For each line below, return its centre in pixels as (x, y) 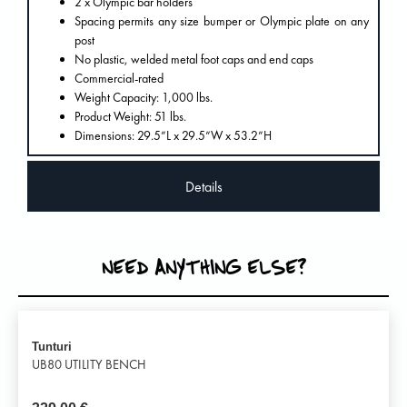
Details (203, 187)
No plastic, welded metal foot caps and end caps (194, 60)
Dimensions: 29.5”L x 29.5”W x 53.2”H (173, 136)
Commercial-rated (119, 79)
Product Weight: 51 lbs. (130, 117)
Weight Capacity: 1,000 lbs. (144, 98)
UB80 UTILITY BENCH (89, 365)
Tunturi (52, 347)
